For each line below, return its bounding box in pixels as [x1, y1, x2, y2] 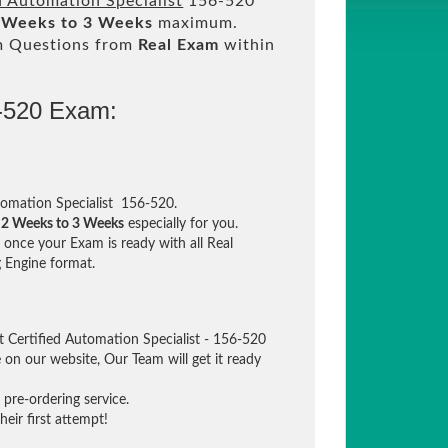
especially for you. [124, 217, 239, 231]
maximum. [153, 15, 239, 31]
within [219, 37, 276, 53]
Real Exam [138, 37, 220, 53]
